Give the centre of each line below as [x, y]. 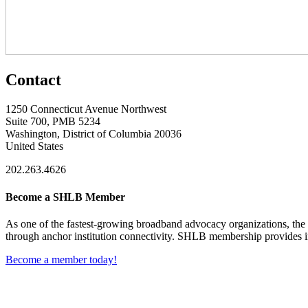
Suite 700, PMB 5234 [53, 122]
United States [34, 146]
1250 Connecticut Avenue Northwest [86, 109]
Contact [33, 80]
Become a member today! [61, 259]
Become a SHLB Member [65, 197]
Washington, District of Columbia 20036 [93, 134]
